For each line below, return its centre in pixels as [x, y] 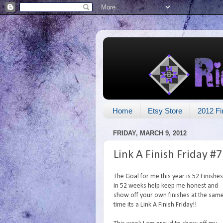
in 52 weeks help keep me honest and [166, 186]
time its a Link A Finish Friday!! [155, 205]
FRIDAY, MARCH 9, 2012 [150, 133]
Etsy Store [165, 111]
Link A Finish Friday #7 [168, 155]
